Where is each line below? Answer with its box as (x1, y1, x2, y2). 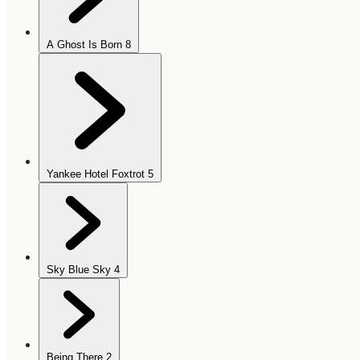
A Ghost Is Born (47, 38, 122, 51)
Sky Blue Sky (47, 263, 111, 276)
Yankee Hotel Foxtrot (47, 167, 145, 180)
